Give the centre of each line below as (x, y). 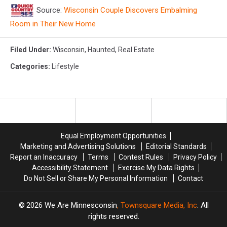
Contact (190, 178)
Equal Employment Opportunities (113, 136)
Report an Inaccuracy (44, 157)
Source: (49, 10)
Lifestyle (65, 66)
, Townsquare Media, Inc (157, 205)
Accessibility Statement (70, 167)
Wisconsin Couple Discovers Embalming (130, 10)
